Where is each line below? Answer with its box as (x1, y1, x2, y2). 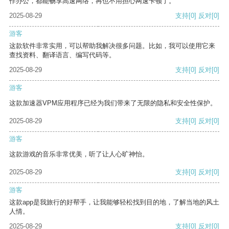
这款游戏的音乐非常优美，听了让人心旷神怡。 (9, 150, 149, 158)
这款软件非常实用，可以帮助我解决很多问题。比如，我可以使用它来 (9, 42, 215, 50)
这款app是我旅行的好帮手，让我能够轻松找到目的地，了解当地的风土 (9, 198, 219, 207)
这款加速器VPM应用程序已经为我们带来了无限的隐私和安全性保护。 (9, 99, 217, 107)
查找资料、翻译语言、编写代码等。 (9, 51, 116, 59)
